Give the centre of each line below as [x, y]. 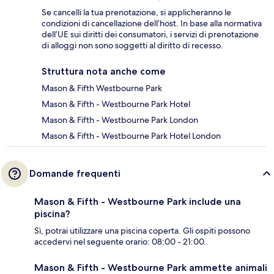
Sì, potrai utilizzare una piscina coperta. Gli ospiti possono [142, 231]
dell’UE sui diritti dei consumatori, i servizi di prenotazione [150, 35]
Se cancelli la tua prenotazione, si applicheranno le [136, 13]
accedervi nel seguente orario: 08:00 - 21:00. [120, 242]
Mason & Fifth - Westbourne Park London [120, 120]
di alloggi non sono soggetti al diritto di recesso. [132, 46]
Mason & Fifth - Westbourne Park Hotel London [131, 136]
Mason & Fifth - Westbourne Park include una [138, 202]
